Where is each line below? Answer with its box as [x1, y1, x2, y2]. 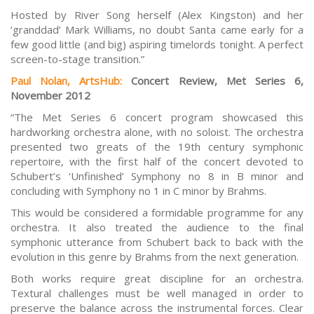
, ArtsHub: [67, 74, 123, 88]
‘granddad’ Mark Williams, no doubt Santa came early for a [11, 22, 303, 37]
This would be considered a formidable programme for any [11, 205, 303, 220]
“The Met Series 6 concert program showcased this [11, 110, 303, 125]
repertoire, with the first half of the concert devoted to [11, 154, 303, 169]
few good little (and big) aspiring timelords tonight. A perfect [11, 37, 303, 52]
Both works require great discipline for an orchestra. [11, 271, 303, 286]
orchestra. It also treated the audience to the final [11, 220, 303, 235]
